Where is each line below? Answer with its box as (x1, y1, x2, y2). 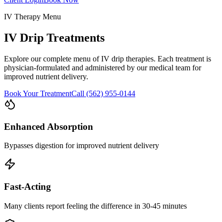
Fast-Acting (4, 181, 51, 192)
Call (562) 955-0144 (71, 89, 135, 98)
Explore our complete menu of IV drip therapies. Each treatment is (4, 54, 211, 63)
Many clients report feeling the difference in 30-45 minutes (4, 201, 187, 210)
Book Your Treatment (4, 89, 71, 98)
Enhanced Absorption (4, 121, 93, 132)
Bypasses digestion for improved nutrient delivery (4, 141, 159, 150)
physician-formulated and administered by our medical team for (4, 63, 201, 72)
